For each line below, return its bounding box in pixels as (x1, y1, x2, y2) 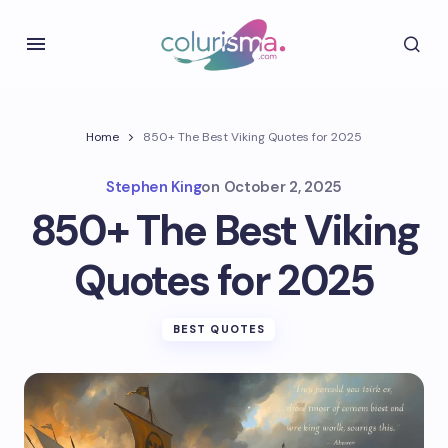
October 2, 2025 (223, 177, 343, 197)
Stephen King (105, 177, 202, 197)
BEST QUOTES (172, 322, 266, 336)
